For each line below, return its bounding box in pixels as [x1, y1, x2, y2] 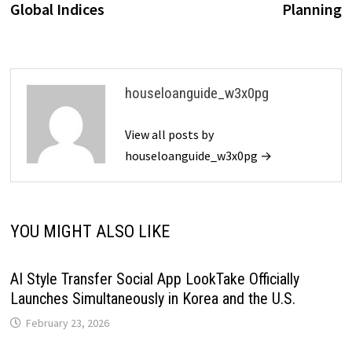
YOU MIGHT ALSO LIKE [9, 221, 170, 241]
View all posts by [124, 126, 214, 142]
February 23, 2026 [25, 315, 109, 330]
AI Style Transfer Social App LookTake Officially [9, 269, 299, 288]
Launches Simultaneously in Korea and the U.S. [9, 288, 295, 308]
